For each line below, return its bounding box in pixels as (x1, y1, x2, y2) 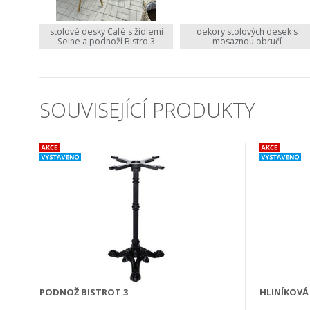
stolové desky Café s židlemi (49, 25, 163, 37)
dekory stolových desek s (196, 25, 298, 37)
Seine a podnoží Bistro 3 (57, 35, 156, 47)
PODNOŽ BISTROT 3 (39, 285, 128, 298)
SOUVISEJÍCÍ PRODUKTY (39, 95, 255, 124)
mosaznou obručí (212, 35, 282, 47)
